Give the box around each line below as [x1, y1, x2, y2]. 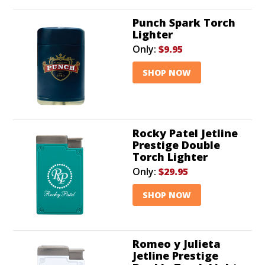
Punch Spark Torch [132, 15, 235, 30]
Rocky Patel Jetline [132, 125, 238, 140]
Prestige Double [132, 137, 220, 152]
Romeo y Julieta [132, 236, 221, 251]
